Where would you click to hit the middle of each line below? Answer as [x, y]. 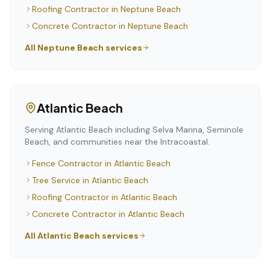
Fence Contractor [67, 163]
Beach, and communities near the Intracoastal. [117, 142]
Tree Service [56, 180]
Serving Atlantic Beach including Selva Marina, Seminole [134, 130]
